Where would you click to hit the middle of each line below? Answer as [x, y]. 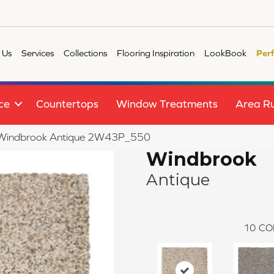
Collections [86, 53]
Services [38, 53]
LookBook [226, 53]
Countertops [67, 104]
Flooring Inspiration [156, 53]
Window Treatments [167, 104]
